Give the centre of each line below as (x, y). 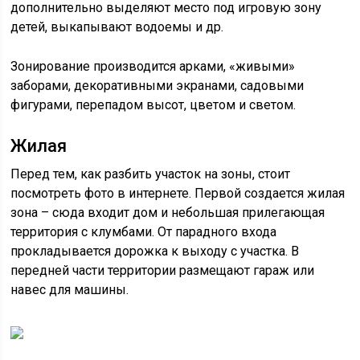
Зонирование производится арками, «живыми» (153, 66)
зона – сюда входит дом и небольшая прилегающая (168, 213)
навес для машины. (70, 290)
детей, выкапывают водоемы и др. (117, 27)
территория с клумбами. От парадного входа (144, 232)
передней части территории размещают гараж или (163, 270)
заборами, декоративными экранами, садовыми (157, 86)
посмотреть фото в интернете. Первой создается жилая (178, 193)
